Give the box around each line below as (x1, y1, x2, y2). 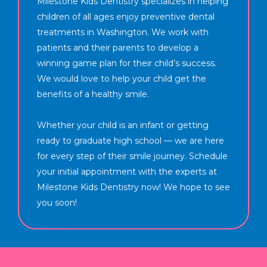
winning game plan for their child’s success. (37, 57, 216, 69)
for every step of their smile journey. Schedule (37, 150, 228, 162)
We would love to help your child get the (37, 73, 206, 84)
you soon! (37, 197, 77, 208)
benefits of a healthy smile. (37, 88, 149, 100)
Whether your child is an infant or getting (37, 119, 209, 131)
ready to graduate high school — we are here (37, 135, 224, 146)
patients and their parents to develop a (37, 42, 198, 53)
